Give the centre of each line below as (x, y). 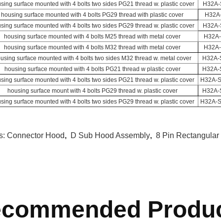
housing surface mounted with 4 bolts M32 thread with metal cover (92, 47)
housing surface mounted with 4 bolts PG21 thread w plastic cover (92, 69)
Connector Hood (36, 135)
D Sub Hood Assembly (110, 135)
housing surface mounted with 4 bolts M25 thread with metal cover (92, 37)
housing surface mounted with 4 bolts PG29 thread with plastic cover (92, 15)
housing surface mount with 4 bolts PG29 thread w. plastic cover (92, 91)
